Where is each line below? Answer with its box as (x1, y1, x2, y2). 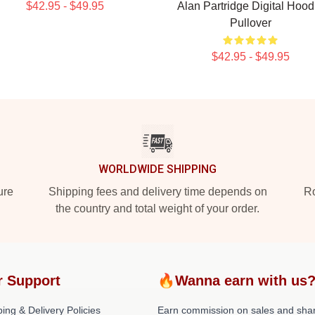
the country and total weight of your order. (56, 202, 259, 214)
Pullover (229, 17, 271, 29)
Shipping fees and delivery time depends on (48, 186, 267, 198)
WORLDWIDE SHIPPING (98, 162, 217, 176)
